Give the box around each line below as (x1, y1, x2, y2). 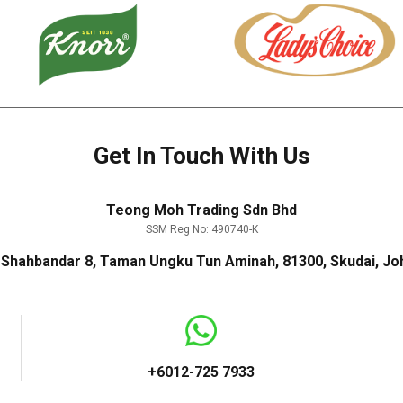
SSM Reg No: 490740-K (145, 223, 258, 236)
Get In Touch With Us (93, 142, 310, 169)
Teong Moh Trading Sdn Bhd (106, 201, 297, 219)
